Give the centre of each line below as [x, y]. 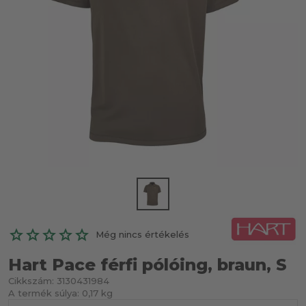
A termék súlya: [44, 293]
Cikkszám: [31, 281]
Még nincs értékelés [142, 234]
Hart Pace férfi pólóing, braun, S [148, 265]
